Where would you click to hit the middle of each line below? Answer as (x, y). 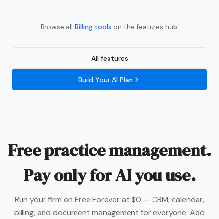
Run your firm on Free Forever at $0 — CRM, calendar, (109, 200)
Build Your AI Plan (106, 80)
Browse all (56, 27)
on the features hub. (146, 27)
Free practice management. (109, 150)
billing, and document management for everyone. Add (109, 213)
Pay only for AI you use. (109, 175)
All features (109, 58)
